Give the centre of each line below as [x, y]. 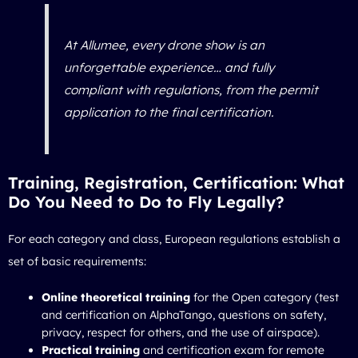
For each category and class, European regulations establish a [174, 239]
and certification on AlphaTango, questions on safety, [184, 314]
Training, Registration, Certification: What [176, 182]
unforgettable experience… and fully [169, 67]
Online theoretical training [116, 297]
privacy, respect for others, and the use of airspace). [181, 332]
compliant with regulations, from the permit [191, 89]
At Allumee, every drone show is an [164, 45]
